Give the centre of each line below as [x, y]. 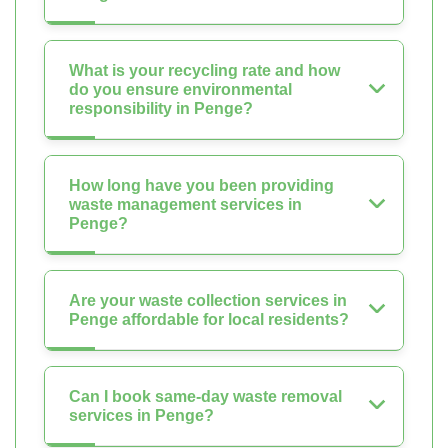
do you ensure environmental [180, 90]
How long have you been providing [201, 186]
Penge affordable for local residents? [209, 320]
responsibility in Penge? [161, 109]
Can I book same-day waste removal [205, 397]
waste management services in [185, 205]
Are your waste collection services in [208, 301]
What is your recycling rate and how [204, 71]
